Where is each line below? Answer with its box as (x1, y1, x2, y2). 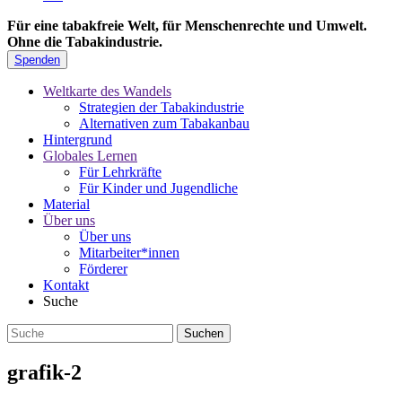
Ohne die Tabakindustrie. (7, 34, 162, 50)
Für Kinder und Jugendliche (79, 180, 238, 197)
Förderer (79, 261, 127, 277)
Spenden (14, 53, 60, 67)
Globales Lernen (43, 148, 137, 164)
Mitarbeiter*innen (79, 245, 179, 261)
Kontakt (43, 277, 89, 293)
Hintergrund (43, 132, 112, 148)
